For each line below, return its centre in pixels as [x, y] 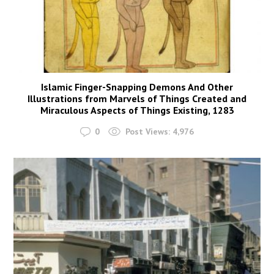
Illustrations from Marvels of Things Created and [137, 98]
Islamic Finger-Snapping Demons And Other [137, 87]
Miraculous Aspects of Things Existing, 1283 [137, 110]
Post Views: [148, 132]
